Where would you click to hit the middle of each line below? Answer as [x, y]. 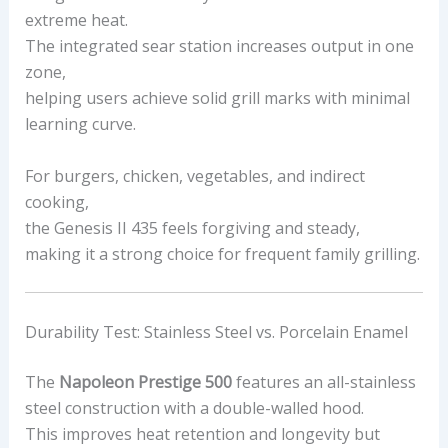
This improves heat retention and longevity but [202, 433]
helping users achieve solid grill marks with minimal [217, 98]
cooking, [56, 201]
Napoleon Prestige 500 [145, 381]
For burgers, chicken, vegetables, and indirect [194, 175]
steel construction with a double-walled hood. [194, 407]
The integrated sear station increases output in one [219, 46]
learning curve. [80, 124]
